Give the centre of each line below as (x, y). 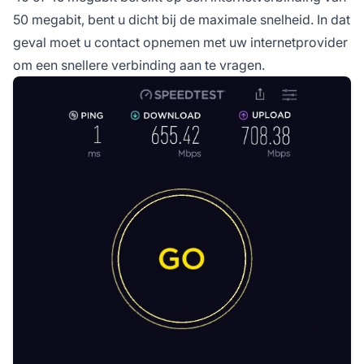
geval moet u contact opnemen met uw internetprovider (180, 42)
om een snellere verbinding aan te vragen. (139, 65)
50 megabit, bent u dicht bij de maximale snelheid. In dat (182, 19)
